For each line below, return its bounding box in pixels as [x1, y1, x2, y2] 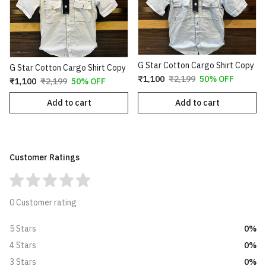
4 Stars [9, 240, 36, 251]
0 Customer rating [9, 197, 77, 208]
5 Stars [9, 223, 36, 235]
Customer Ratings [9, 152, 80, 163]
